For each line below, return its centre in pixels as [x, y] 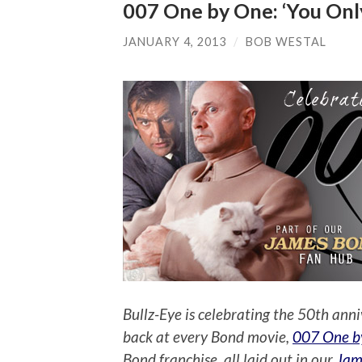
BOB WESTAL [286, 41]
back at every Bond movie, [208, 337]
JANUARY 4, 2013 [175, 41]
